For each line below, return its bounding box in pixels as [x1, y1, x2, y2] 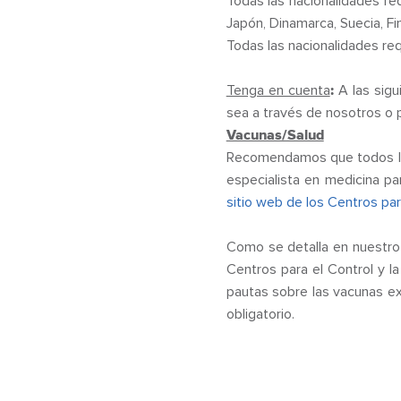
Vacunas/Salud [226, 126, 324, 144]
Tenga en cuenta [226, 81, 330, 99]
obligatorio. [226, 305, 294, 323]
